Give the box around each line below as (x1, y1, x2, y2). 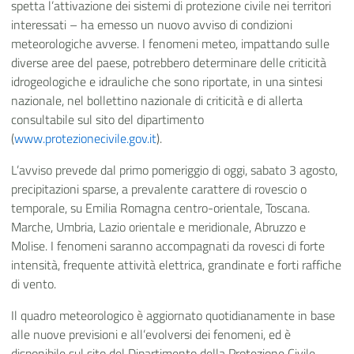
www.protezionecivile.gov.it (14, 129, 156, 148)
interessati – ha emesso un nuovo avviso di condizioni (11, 15, 292, 34)
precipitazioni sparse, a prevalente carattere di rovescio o (11, 179, 307, 198)
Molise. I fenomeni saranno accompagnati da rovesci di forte (11, 236, 325, 255)
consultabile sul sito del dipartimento (11, 110, 204, 129)
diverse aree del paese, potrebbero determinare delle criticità (11, 53, 326, 72)
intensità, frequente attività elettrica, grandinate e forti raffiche (11, 255, 341, 274)
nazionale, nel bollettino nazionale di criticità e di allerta (11, 91, 303, 110)
